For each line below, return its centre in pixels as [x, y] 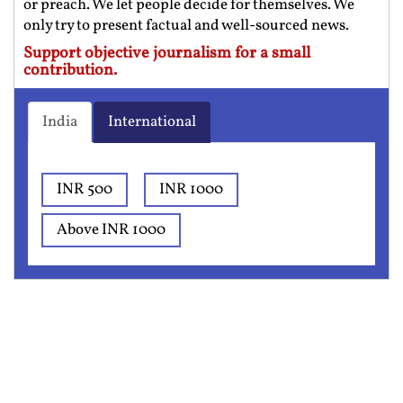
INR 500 [85, 189]
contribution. [70, 70]
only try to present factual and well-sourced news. [186, 25]
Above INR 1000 [111, 229]
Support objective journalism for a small [167, 53]
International [152, 121]
